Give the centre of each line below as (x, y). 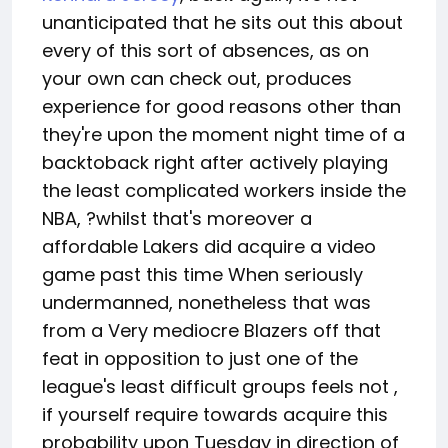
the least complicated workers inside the (224, 190)
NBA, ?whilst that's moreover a (177, 218)
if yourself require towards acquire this (215, 414)
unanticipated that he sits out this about (222, 22)
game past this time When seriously (202, 274)
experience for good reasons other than (221, 106)
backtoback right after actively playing (215, 162)
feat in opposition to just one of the (200, 358)
